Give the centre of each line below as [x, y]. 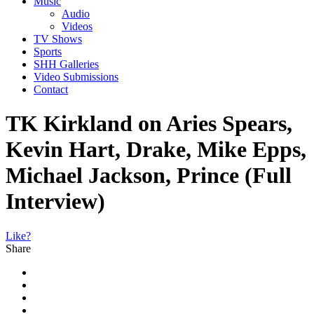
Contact [51, 89]
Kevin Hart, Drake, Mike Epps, [156, 150]
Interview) [55, 202]
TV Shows [58, 39]
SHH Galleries [66, 64]
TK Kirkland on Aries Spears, [149, 124]
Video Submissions [76, 76]
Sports [48, 51]
